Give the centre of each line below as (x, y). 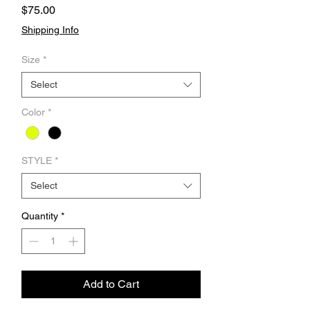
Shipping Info (50, 30)
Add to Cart (111, 284)
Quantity (40, 216)
